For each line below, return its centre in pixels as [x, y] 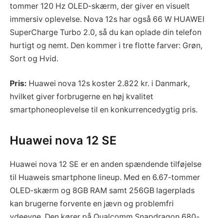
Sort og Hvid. [34, 58]
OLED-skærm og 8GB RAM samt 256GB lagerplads [102, 191]
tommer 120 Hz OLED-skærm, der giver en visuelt [100, 6]
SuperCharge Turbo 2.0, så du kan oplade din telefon [106, 32]
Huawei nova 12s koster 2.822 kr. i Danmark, [108, 84]
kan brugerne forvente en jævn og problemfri [92, 204]
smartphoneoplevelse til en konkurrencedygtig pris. [104, 110]
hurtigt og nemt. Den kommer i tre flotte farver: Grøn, [106, 45]
